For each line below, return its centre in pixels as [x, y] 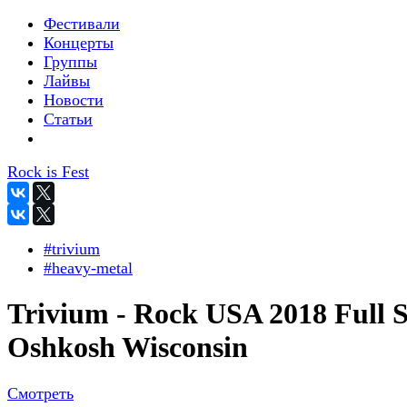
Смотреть [40, 393]
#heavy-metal [88, 268]
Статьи [68, 119]
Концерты [79, 43]
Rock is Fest [48, 172]
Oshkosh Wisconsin [128, 347]
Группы [70, 62]
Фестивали [82, 24]
